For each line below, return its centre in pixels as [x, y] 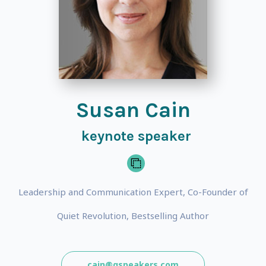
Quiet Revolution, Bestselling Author [133, 216]
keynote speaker [136, 136]
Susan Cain [133, 110]
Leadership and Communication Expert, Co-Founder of [133, 192]
